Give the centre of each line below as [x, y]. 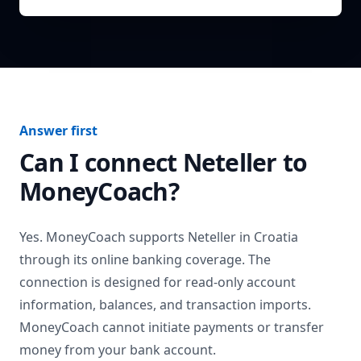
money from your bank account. [118, 350]
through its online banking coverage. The [145, 259]
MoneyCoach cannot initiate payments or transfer [172, 327]
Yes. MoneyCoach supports [104, 237]
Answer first [58, 131]
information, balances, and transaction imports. [165, 305]
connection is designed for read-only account [158, 282]
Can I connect [101, 162]
